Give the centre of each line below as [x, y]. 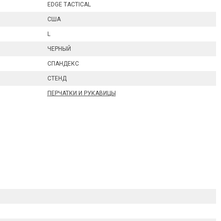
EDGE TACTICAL [69, 4]
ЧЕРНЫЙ [59, 49]
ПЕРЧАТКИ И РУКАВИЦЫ [81, 93]
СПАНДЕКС [63, 64]
